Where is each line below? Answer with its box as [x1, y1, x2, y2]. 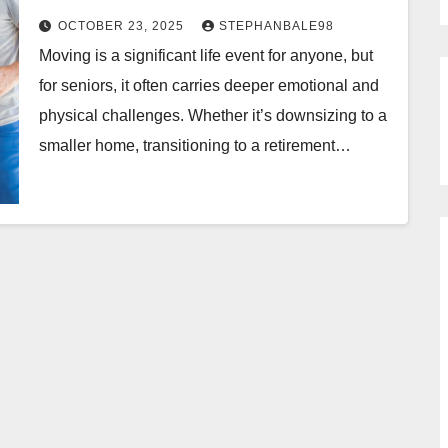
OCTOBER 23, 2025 [58, 18, 188, 33]
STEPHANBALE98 [219, 18, 334, 33]
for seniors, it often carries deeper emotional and [39, 76, 379, 94]
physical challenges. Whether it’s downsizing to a [39, 106, 387, 124]
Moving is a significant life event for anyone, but [39, 46, 373, 64]
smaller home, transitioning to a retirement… [39, 136, 351, 154]
